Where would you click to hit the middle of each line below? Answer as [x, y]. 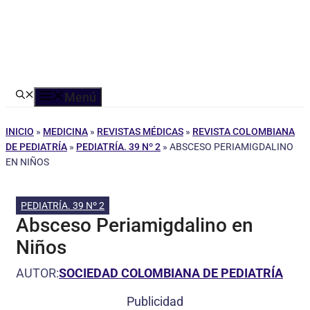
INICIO [20, 131]
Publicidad [155, 301]
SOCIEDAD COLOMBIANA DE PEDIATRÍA [171, 273]
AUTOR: [37, 273]
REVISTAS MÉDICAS [140, 131]
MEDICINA [65, 131]
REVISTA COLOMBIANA [244, 131]
